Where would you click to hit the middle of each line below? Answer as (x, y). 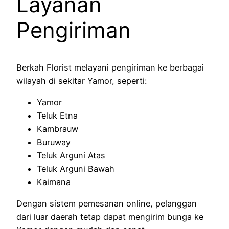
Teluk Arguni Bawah (76, 169)
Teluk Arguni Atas (71, 156)
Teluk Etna (57, 116)
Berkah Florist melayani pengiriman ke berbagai (110, 67)
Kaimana (54, 182)
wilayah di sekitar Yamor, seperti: (82, 81)
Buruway (54, 142)
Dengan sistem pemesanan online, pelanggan (107, 204)
